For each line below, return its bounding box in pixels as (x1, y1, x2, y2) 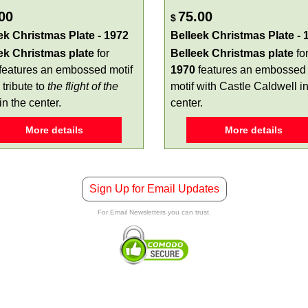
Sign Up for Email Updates (89, 183, 219, 195)
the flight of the (47, 80, 118, 92)
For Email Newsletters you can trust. (97, 208, 211, 216)
